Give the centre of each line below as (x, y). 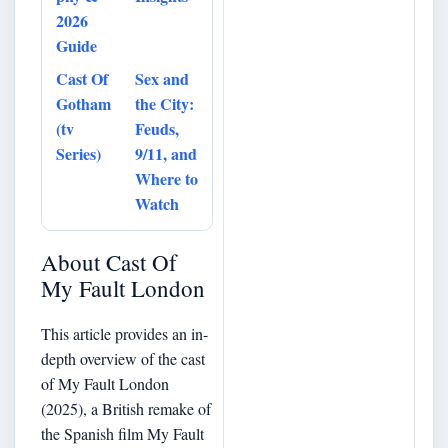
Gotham (83, 103)
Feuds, (157, 128)
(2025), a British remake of (126, 408)
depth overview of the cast (123, 358)
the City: (164, 103)
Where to (166, 178)
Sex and (162, 78)
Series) (78, 153)
